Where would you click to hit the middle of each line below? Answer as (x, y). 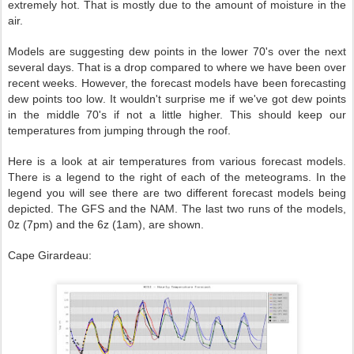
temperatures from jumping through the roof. (119, 130)
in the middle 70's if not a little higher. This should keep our (177, 115)
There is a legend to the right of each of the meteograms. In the (177, 177)
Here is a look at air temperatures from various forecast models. (177, 161)
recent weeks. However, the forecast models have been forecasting (177, 83)
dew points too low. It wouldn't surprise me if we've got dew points (177, 99)
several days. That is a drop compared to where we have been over (177, 67)
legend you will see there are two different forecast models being (177, 193)
